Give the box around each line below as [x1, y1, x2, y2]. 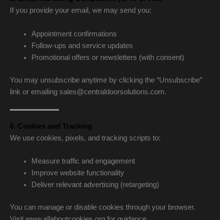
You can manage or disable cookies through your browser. [10, 203, 195, 212]
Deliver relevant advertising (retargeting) [31, 181, 159, 189]
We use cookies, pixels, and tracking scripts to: [10, 134, 161, 142]
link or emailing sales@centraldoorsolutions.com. [10, 87, 166, 96]
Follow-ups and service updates [31, 41, 133, 50]
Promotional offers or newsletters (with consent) [31, 53, 184, 61]
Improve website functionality [31, 169, 124, 177]
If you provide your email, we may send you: [10, 6, 151, 15]
